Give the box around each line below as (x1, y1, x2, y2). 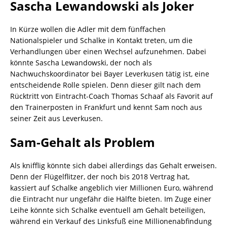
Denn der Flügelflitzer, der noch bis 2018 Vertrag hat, (10, 172, 190, 181)
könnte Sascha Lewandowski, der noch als (10, 58, 152, 67)
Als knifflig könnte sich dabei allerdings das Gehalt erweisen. (10, 161, 217, 170)
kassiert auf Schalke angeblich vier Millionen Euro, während (10, 183, 213, 193)
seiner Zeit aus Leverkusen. (10, 113, 103, 123)
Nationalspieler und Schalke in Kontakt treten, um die (10, 35, 193, 45)
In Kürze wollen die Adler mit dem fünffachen (10, 24, 166, 34)
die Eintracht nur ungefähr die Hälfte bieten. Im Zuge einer (10, 194, 211, 204)
